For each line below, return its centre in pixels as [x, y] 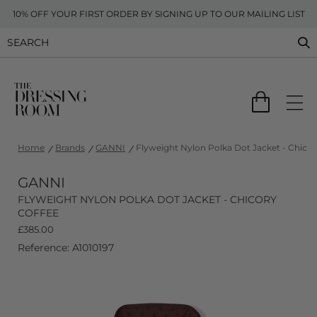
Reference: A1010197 [66, 248]
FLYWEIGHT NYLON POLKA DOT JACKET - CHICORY [147, 200]
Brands [70, 148]
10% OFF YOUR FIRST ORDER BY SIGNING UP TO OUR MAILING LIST [158, 14]
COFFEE [38, 213]
